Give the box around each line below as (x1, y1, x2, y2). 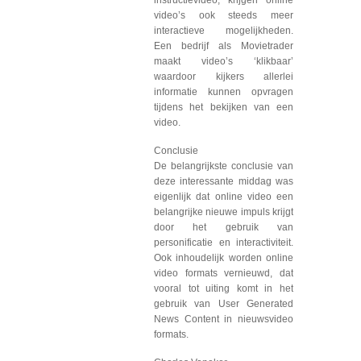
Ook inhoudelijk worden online (154, 252, 293, 263)
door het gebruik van (154, 222, 293, 233)
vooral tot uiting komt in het (154, 283, 293, 294)
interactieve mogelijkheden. (154, 25, 293, 36)
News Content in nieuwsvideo (154, 313, 293, 325)
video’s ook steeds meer (154, 10, 293, 21)
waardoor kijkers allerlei (154, 71, 293, 82)
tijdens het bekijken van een (154, 102, 293, 113)
